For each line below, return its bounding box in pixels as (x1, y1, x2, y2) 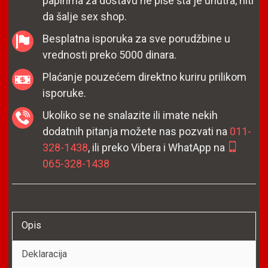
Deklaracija (22, 248, 67, 260)
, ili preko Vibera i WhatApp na (88, 141, 227, 154)
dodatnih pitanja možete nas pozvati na (42, 125, 230, 138)
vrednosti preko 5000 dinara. (42, 48, 176, 61)
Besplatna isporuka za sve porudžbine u (42, 32, 230, 45)
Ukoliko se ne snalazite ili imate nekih (42, 109, 218, 121)
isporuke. (42, 87, 86, 99)
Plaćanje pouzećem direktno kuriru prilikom (42, 71, 246, 83)
